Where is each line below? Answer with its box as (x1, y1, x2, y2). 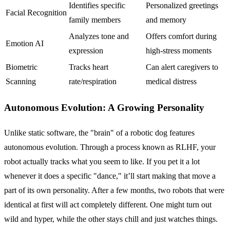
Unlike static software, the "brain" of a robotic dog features (4, 128, 195, 137)
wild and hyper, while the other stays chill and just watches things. (4, 215, 218, 223)
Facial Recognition (6, 8, 67, 17)
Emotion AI (6, 39, 44, 48)
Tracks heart (69, 62, 108, 71)
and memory (146, 15, 186, 24)
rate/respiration (69, 76, 117, 86)
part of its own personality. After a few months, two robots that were (4, 186, 224, 195)
